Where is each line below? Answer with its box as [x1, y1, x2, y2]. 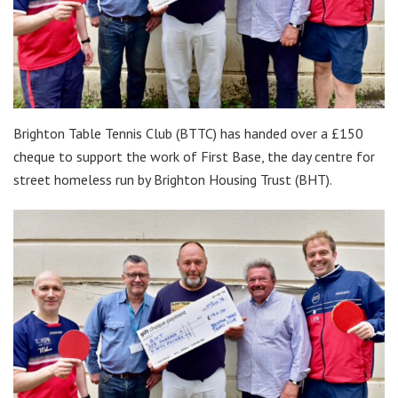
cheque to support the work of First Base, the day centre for [13, 147, 375, 166]
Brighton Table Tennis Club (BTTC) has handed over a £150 [13, 124, 363, 143]
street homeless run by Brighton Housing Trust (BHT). [13, 171, 332, 189]
